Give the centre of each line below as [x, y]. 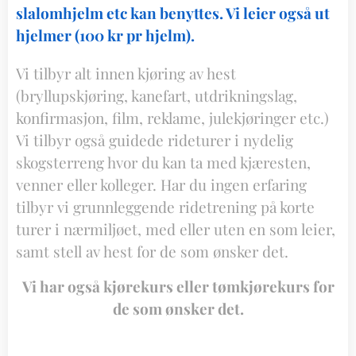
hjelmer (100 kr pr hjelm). [105, 35]
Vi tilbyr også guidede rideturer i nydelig [155, 140]
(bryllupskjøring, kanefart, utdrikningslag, [157, 95]
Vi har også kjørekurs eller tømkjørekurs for [178, 286]
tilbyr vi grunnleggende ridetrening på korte [165, 207]
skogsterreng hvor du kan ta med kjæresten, [163, 162]
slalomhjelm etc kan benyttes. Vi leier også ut [173, 13]
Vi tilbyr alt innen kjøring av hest [126, 73]
